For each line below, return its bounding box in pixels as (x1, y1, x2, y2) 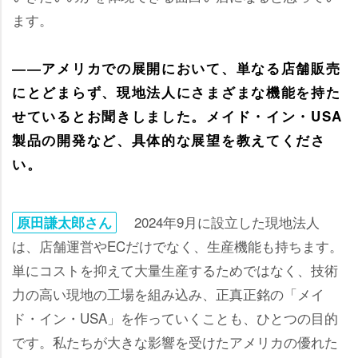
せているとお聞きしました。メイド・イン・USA (12, 105, 344, 125)
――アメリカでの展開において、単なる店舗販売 (12, 58, 341, 78)
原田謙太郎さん (17, 212, 112, 232)
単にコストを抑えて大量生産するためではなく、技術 (12, 259, 338, 280)
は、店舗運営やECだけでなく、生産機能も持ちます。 (12, 235, 343, 256)
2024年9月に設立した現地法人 (121, 211, 320, 232)
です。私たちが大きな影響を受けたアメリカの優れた (12, 331, 338, 352)
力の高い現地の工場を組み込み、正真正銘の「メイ (12, 283, 324, 304)
